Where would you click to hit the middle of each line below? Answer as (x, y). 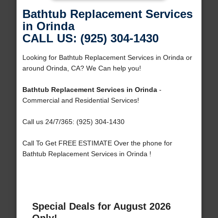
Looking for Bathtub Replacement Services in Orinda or (107, 58)
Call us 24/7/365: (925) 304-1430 (73, 122)
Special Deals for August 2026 (101, 207)
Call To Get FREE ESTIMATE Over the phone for (97, 143)
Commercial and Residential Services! (81, 100)
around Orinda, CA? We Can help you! (82, 68)
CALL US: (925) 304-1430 (90, 38)
